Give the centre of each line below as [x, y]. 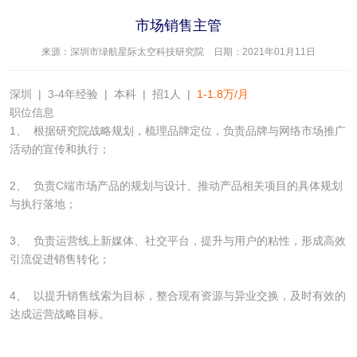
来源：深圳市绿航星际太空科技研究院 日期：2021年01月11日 [178, 51]
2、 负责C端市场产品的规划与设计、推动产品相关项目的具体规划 [176, 186]
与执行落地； [43, 204]
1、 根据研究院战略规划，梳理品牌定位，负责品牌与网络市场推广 [177, 131]
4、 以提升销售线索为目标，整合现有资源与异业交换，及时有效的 [177, 296]
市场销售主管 [178, 25]
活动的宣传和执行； [59, 149]
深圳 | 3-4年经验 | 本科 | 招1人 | [103, 94]
